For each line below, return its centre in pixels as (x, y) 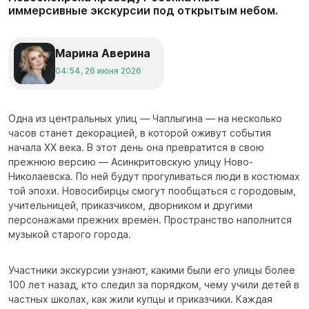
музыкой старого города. (70, 235)
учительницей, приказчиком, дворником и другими (130, 206)
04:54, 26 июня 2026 (98, 70)
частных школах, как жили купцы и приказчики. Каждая (140, 299)
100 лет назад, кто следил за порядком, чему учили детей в (154, 285)
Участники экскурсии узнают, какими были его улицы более (152, 270)
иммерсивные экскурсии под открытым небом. (143, 10)
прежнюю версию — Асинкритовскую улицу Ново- (131, 162)
